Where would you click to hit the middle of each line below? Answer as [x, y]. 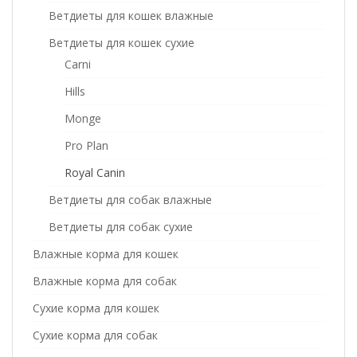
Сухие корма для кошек [96, 308]
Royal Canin [95, 173]
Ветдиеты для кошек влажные [131, 16]
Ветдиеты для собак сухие [121, 227]
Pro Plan [86, 145]
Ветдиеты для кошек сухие [122, 43]
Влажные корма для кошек [106, 254]
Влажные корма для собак [105, 281]
